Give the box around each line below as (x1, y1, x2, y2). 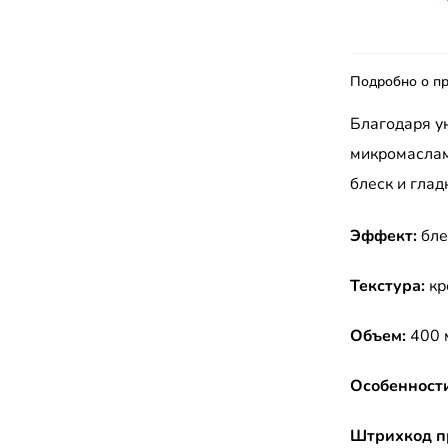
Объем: (350, 325, 406, 347)
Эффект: (350, 225, 417, 247)
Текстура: (350, 275, 425, 297)
